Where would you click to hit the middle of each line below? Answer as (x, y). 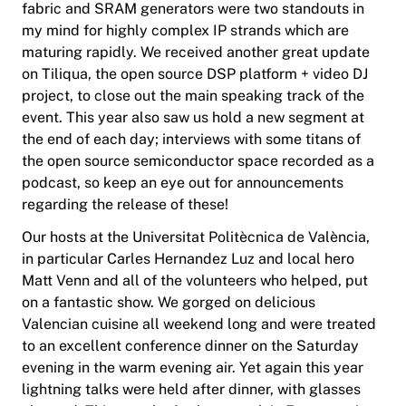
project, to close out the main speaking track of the (193, 96)
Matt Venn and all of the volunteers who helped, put (195, 281)
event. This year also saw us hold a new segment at (193, 118)
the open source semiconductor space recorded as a (198, 161)
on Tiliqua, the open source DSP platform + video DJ (195, 74)
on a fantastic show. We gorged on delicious (169, 303)
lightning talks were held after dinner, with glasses (191, 390)
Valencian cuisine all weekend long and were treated (199, 324)
